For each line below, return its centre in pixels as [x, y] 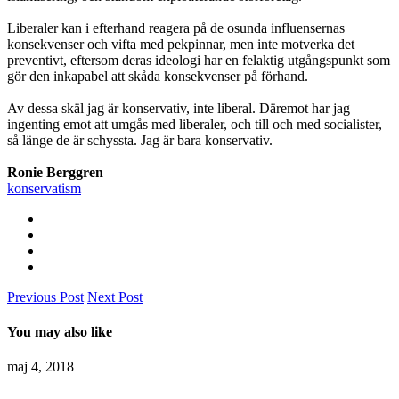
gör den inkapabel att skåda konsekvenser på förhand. [158, 76]
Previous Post [45, 297]
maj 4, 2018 [41, 367]
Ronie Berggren [55, 172]
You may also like [60, 331]
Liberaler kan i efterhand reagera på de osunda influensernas [176, 28]
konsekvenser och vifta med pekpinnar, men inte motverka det [181, 44]
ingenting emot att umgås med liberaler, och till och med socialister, [195, 124]
